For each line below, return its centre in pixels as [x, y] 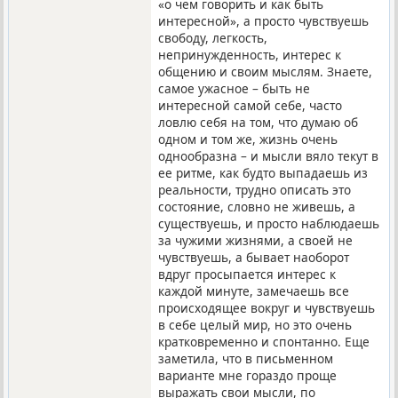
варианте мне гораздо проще [248, 375]
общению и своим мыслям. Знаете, [266, 71]
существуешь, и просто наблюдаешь [269, 223]
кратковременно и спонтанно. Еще [264, 341]
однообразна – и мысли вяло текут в [269, 155]
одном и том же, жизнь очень [248, 139]
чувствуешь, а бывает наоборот [254, 257]
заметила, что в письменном [246, 358]
